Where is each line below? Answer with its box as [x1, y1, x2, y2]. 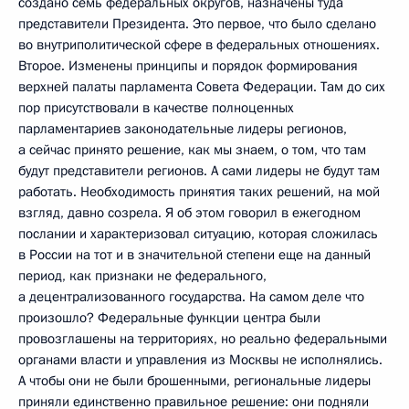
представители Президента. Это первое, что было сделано [18, 14, 376, 33]
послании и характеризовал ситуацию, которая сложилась [18, 224, 378, 243]
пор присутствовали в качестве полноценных [18, 98, 294, 117]
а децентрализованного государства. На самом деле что [18, 287, 364, 306]
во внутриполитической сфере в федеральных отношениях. [18, 35, 380, 54]
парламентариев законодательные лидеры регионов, [18, 119, 347, 138]
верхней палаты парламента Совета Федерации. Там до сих [18, 77, 385, 96]
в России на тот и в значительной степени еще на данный [18, 245, 371, 264]
